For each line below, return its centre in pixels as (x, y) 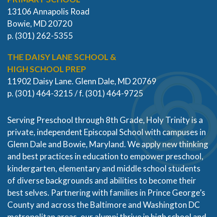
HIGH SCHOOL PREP (47, 69)
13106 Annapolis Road (48, 11)
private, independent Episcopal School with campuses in (107, 132)
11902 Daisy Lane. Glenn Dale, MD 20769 (82, 81)
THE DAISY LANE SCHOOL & (62, 57)
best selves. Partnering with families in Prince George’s (106, 192)
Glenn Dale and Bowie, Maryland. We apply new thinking (108, 144)
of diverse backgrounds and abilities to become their (102, 180)
